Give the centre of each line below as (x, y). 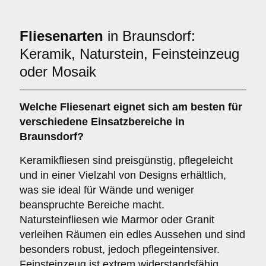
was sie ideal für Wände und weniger (107, 190)
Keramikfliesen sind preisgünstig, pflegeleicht (126, 160)
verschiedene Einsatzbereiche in (102, 122)
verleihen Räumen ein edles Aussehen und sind (132, 235)
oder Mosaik (58, 72)
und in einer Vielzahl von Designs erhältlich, (123, 175)
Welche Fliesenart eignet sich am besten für (131, 107)
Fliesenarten (61, 36)
